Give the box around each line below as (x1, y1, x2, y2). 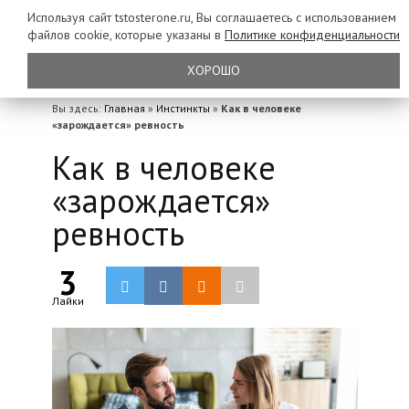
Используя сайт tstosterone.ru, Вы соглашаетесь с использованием (27, 9, 396, 26)
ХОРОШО (187, 62, 240, 79)
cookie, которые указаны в (74, 26, 225, 43)
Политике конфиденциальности (225, 26, 400, 43)
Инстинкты (155, 101, 210, 115)
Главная (103, 101, 145, 115)
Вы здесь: (51, 101, 104, 115)
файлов (27, 26, 74, 43)
